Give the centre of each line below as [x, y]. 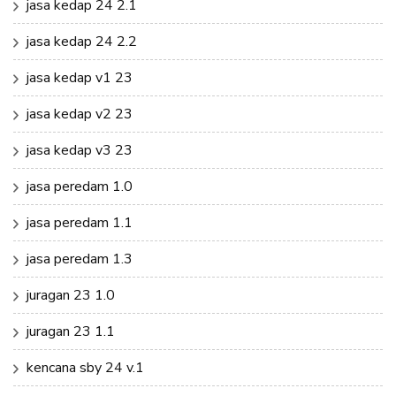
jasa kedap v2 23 [80, 114]
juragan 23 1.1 [71, 331]
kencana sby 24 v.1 [85, 367]
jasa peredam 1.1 [80, 222]
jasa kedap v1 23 [80, 77]
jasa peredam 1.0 [80, 186]
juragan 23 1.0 [71, 295]
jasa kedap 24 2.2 [82, 41]
